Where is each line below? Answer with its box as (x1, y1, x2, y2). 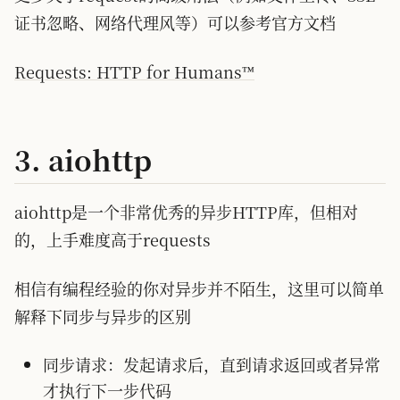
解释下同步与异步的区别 (14, 304, 191, 328)
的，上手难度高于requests (14, 228, 211, 251)
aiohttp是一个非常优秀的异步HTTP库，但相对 (14, 200, 358, 223)
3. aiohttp (14, 139, 152, 179)
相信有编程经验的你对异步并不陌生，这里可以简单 (14, 277, 384, 300)
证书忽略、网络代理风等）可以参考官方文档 (14, 11, 336, 34)
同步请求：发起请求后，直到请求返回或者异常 (43, 353, 380, 376)
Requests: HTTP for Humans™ (14, 60, 254, 83)
